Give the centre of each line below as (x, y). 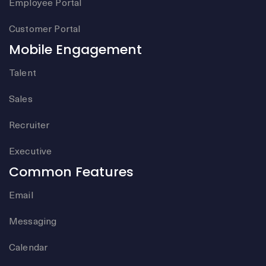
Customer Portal (45, 28)
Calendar (28, 247)
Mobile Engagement (75, 50)
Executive (31, 151)
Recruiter (29, 124)
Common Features (71, 172)
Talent (23, 72)
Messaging (33, 221)
